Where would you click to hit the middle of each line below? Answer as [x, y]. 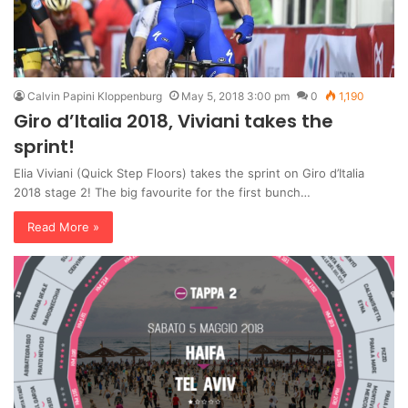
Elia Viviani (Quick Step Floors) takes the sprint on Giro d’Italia [189, 173]
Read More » [63, 226]
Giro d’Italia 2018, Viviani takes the [173, 121]
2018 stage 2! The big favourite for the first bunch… [162, 192]
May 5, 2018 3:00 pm [235, 96]
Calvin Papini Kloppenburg [95, 96]
